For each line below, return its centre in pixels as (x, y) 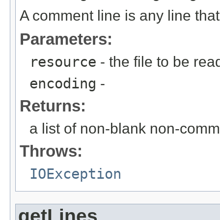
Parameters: (66, 39)
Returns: (53, 106)
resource (63, 62)
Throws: (51, 151)
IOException (75, 174)
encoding (63, 84)
